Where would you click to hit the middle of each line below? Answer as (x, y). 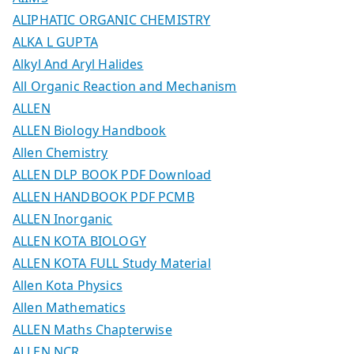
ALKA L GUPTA (55, 41)
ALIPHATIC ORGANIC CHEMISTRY (112, 19)
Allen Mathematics (69, 307)
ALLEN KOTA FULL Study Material (112, 263)
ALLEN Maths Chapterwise (92, 329)
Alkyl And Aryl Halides (78, 64)
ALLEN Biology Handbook (90, 130)
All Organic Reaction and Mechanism (125, 86)
